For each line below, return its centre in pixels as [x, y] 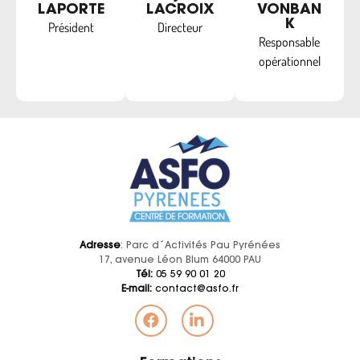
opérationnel [289, 61]
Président [71, 27]
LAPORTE [71, 10]
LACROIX [180, 10]
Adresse [100, 246]
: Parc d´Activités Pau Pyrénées [200, 246]
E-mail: [137, 289]
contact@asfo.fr [195, 289]
